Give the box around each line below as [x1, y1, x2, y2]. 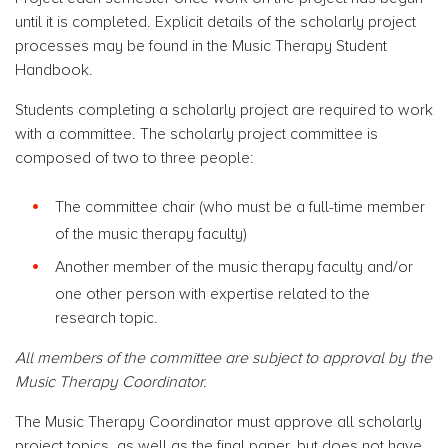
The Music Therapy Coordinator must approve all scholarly [15, 413, 422, 431]
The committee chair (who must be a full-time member [55, 198, 425, 216]
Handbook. [15, 61, 93, 79]
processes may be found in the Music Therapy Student [15, 37, 387, 55]
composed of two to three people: [15, 149, 257, 167]
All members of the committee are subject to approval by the [15, 349, 432, 367]
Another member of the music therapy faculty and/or [55, 258, 413, 276]
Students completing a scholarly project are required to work [15, 101, 433, 119]
